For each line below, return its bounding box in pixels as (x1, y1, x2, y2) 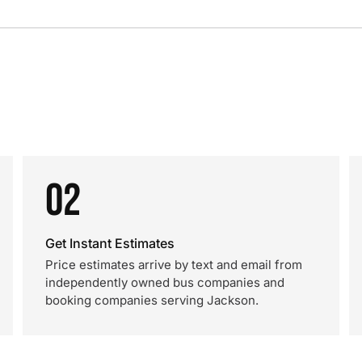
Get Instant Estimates (45, 235, 175, 251)
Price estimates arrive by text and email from (45, 257, 302, 272)
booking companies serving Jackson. (45, 293, 259, 308)
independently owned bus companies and (45, 275, 284, 290)
